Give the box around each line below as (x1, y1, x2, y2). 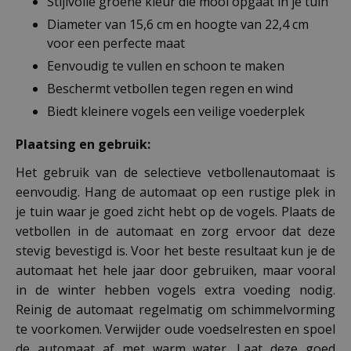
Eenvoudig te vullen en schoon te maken (47, 56, 284, 74)
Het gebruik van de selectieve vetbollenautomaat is (16, 163, 335, 181)
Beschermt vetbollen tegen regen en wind (47, 79, 293, 97)
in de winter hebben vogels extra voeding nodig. (16, 280, 335, 299)
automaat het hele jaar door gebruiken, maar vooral (16, 261, 335, 279)
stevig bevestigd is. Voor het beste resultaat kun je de (16, 241, 335, 259)
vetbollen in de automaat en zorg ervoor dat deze (16, 222, 335, 240)
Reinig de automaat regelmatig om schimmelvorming (16, 300, 335, 318)
